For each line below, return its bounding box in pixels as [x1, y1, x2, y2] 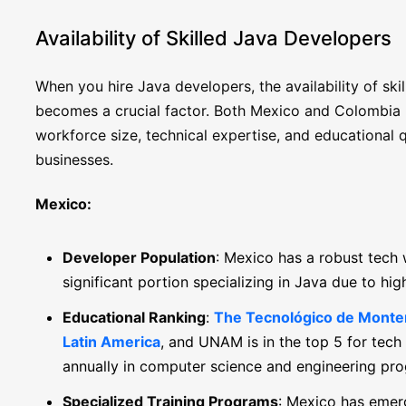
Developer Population [62, 248, 216, 266]
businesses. [34, 150, 113, 169]
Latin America [62, 333, 160, 351]
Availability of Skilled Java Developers [34, 26, 391, 50]
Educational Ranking [62, 308, 206, 326]
